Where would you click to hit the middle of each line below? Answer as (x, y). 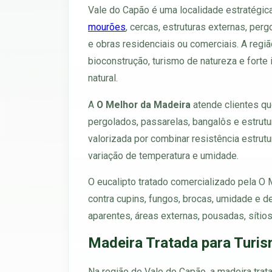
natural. (103, 78)
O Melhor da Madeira (144, 104)
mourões (107, 27)
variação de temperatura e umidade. (163, 155)
